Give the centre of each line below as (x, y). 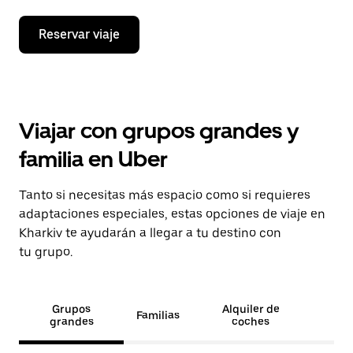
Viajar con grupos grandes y (159, 131)
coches (251, 321)
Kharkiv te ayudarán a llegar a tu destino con (150, 233)
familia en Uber (93, 159)
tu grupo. (46, 252)
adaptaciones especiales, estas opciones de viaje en (172, 214)
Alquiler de (251, 309)
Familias (158, 315)
